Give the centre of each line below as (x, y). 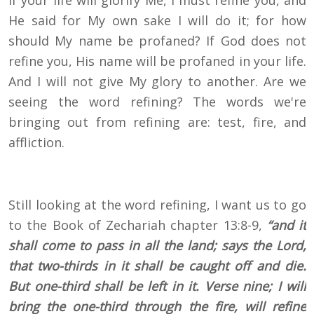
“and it (286, 225)
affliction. (36, 143)
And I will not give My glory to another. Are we (157, 82)
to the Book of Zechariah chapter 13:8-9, (138, 225)
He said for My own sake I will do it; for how (157, 21)
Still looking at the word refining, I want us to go (157, 205)
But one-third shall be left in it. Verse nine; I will (157, 286)
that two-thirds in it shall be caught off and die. (157, 266)
